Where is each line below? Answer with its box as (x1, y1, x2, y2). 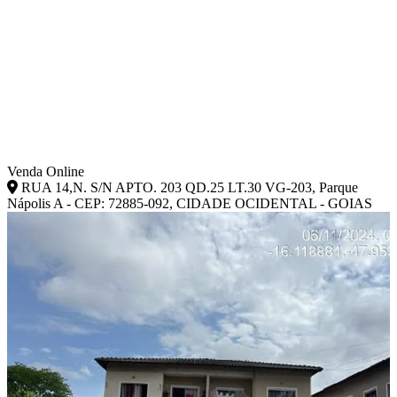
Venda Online (7, 163, 84, 179)
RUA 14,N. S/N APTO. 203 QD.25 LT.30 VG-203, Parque (18, 179, 358, 195)
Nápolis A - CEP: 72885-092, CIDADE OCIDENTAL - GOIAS (7, 195, 372, 211)
